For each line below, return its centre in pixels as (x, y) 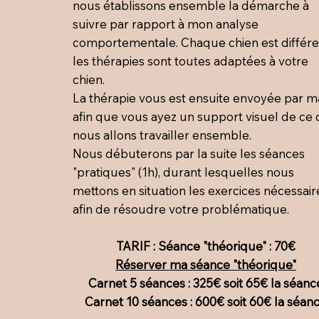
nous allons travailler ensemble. (163, 135)
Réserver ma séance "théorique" (206, 264)
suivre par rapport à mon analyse (165, 23)
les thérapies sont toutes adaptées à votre (190, 61)
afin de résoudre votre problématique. (181, 209)
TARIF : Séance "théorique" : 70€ (206, 246)
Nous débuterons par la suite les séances (188, 153)
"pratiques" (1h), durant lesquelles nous (183, 172)
